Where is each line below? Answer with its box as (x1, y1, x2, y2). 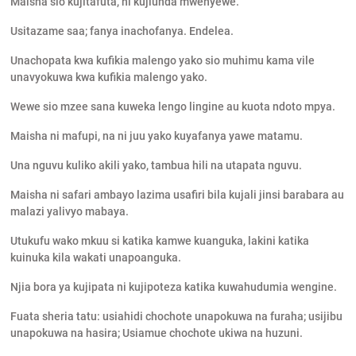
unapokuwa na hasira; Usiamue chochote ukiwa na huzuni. (10, 327, 303, 340)
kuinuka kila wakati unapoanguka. (10, 251, 181, 265)
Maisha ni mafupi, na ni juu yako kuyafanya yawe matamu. (10, 130, 303, 143)
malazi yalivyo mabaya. (10, 205, 129, 219)
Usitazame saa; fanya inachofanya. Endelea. (10, 25, 234, 38)
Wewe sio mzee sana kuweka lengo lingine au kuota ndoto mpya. (10, 100, 335, 114)
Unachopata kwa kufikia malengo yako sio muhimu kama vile (10, 54, 315, 68)
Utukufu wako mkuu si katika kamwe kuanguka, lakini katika (10, 234, 309, 248)
